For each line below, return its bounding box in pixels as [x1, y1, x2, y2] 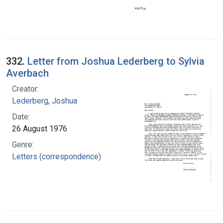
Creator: [12, 84, 39, 94]
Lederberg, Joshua [12, 96, 77, 106]
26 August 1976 [12, 123, 67, 133]
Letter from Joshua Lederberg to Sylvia [27, 55, 205, 67]
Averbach [6, 67, 49, 79]
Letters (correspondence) [12, 151, 101, 161]
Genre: [12, 139, 34, 149]
